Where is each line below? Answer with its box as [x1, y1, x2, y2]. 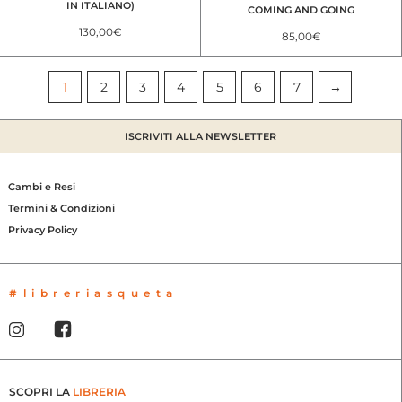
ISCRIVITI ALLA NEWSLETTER [124, 130, 276, 143]
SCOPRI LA [9, 385, 73, 399]
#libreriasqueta [9, 286, 179, 300]
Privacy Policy [8, 223, 77, 236]
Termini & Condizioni [8, 202, 115, 214]
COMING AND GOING [248, 4, 354, 16]
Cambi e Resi [8, 180, 75, 193]
